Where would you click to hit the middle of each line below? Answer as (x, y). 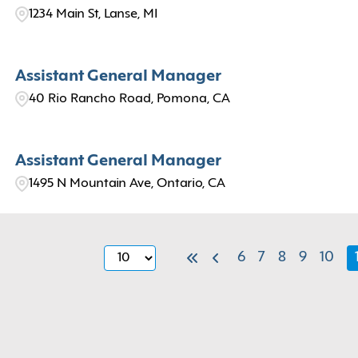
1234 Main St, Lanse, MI (93, 14)
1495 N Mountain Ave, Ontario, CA (127, 184)
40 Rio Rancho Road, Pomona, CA (129, 99)
